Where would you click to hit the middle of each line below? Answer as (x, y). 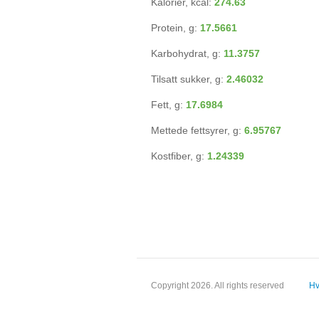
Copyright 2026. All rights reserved (218, 286)
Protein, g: (176, 28)
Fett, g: (168, 105)
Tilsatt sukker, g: (189, 79)
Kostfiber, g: (179, 156)
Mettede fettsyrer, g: (198, 130)
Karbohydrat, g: (187, 53)
